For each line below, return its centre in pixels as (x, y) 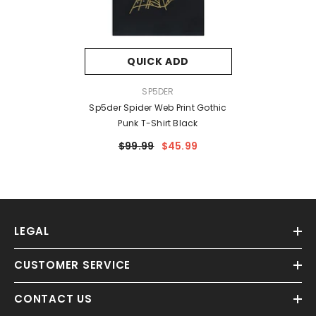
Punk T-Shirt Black (158, 123)
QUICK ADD (158, 62)
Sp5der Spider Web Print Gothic (158, 108)
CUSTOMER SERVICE (72, 265)
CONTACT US (53, 299)
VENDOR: (102, 91)
